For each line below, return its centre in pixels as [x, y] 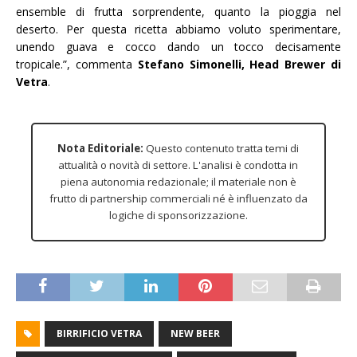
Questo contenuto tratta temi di [222, 149]
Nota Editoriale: [101, 149]
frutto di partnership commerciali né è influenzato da [178, 199]
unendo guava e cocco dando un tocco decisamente [178, 47]
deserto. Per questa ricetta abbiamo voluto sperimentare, [178, 29]
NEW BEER [195, 334]
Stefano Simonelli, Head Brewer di [239, 65]
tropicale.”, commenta [77, 65]
